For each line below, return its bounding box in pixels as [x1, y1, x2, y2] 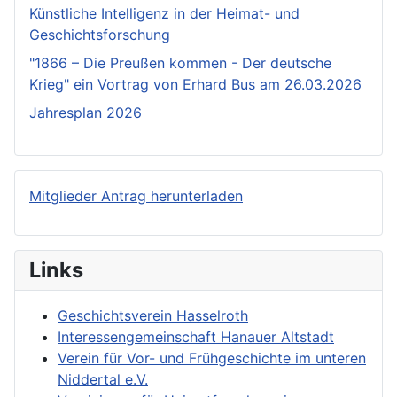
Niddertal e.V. [58, 370, 148, 389]
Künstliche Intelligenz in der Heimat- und [29, 4, 300, 23]
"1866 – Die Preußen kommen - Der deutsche [29, 54, 331, 73]
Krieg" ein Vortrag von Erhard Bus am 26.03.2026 [29, 75, 362, 94]
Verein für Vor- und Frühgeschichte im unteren [58, 349, 366, 368]
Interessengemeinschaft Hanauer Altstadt [58, 328, 334, 346]
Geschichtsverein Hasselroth [58, 307, 248, 325]
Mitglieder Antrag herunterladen [29, 187, 243, 206]
